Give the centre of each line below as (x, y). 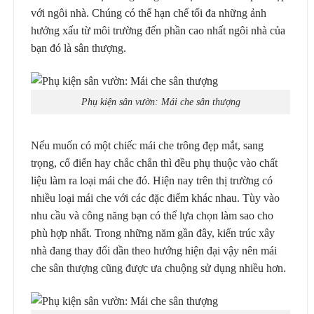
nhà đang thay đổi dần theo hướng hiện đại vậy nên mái (154, 250)
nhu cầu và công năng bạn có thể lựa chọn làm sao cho (152, 215)
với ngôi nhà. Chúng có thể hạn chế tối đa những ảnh (149, 13)
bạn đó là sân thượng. (78, 48)
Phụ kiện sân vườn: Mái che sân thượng (161, 102)
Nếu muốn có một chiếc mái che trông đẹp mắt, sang (147, 145)
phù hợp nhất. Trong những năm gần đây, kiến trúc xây (153, 233)
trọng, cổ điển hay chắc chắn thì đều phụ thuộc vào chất (154, 163)
